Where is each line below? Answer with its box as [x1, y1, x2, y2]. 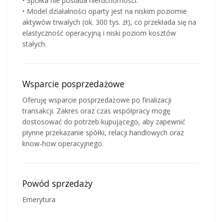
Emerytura [22, 194, 55, 204]
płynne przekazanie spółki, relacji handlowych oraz [22, 127, 184, 137]
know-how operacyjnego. [22, 138, 104, 148]
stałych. [22, 39, 47, 49]
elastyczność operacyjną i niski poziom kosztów [22, 28, 176, 38]
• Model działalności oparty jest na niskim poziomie [22, 6, 187, 16]
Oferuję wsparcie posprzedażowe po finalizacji [22, 95, 171, 105]
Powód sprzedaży [22, 177, 93, 189]
